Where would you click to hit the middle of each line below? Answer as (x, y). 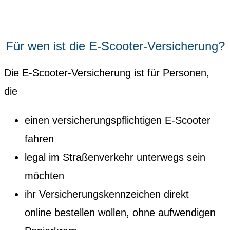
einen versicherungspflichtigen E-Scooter (118, 120)
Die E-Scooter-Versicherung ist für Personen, (107, 73)
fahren (39, 138)
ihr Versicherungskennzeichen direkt (107, 194)
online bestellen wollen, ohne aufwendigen (120, 212)
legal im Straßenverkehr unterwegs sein (115, 157)
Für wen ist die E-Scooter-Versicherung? (115, 46)
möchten (44, 175)
